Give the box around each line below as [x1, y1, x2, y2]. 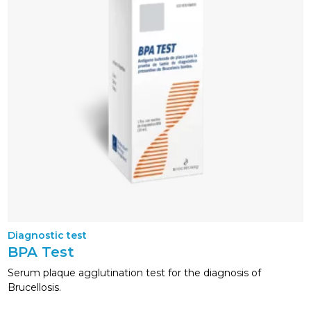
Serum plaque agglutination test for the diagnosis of [8, 266, 262, 279]
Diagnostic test [8, 228, 87, 242]
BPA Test [8, 244, 75, 261]
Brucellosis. [8, 280, 62, 294]
